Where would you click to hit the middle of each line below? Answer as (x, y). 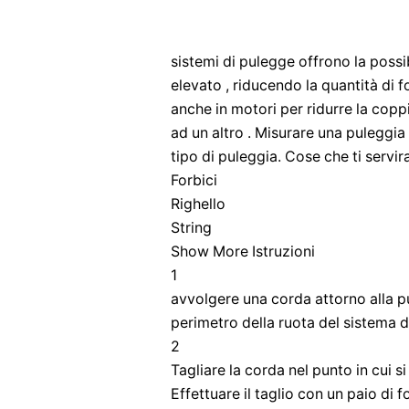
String (191, 228)
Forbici (194, 180)
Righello (198, 204)
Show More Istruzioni (243, 252)
